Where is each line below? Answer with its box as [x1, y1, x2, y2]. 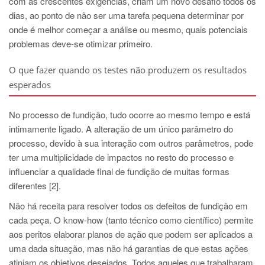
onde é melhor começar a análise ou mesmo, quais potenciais [9, 23, 248, 36]
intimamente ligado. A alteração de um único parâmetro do [9, 122, 233, 135]
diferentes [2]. [9, 179, 61, 192]
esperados [9, 79, 51, 91]
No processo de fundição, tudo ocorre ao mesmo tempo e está [9, 108, 250, 121]
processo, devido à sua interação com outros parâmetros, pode [9, 137, 253, 150]
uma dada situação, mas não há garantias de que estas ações [9, 242, 248, 255]
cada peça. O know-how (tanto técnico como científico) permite [9, 214, 253, 227]
